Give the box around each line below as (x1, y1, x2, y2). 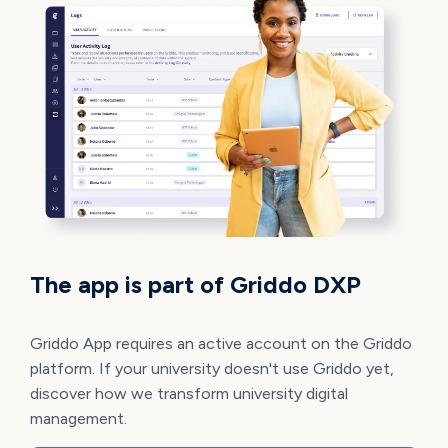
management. (29, 408, 127, 428)
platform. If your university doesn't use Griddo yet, (29, 358, 394, 378)
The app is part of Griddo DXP (29, 269, 361, 299)
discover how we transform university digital (29, 383, 348, 403)
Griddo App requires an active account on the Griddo (29, 333, 412, 353)
